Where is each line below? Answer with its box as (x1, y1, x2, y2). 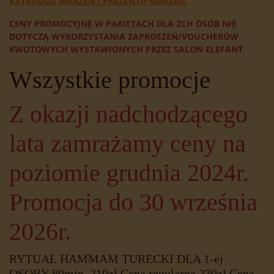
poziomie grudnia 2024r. (9, 159, 249, 187)
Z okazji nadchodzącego (9, 100, 248, 128)
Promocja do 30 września (9, 188, 257, 217)
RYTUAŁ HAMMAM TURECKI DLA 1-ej (9, 252, 223, 266)
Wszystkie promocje (9, 66, 210, 94)
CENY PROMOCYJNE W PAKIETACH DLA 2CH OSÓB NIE (9, 18, 237, 30)
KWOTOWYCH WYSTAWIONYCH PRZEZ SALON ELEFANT (9, 43, 243, 56)
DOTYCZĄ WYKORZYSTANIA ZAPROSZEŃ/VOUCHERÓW (9, 31, 239, 43)
